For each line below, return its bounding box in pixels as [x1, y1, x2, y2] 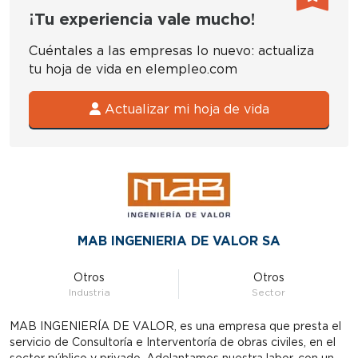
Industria [68, 286, 110, 298]
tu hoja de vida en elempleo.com [29, 62, 237, 77]
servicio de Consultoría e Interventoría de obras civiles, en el [10, 336, 336, 348]
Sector [252, 286, 285, 298]
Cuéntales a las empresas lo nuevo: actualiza [29, 43, 314, 58]
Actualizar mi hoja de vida [100, 101, 269, 117]
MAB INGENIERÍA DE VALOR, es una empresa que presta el [10, 320, 341, 332]
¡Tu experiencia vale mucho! [29, 10, 255, 29]
